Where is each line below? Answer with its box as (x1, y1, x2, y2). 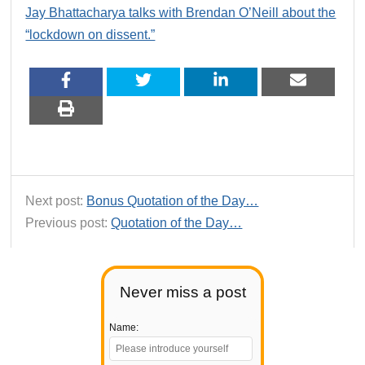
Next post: (25, 193, 87, 208)
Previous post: (25, 215, 112, 230)
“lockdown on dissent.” (25, 27, 156, 42)
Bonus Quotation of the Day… (86, 193, 259, 208)
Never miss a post (119, 284, 246, 301)
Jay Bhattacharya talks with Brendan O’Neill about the (25, 5, 336, 20)
